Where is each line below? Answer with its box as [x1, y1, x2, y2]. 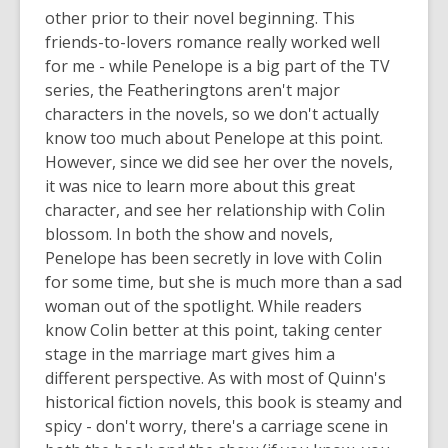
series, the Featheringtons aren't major [45, 79, 340, 101]
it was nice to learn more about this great [45, 175, 355, 197]
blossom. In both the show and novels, [45, 223, 333, 245]
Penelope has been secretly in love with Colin [45, 247, 382, 269]
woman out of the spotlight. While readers [45, 295, 362, 317]
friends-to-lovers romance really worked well [45, 31, 380, 53]
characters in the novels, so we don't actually [45, 103, 379, 125]
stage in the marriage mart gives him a [45, 343, 335, 365]
